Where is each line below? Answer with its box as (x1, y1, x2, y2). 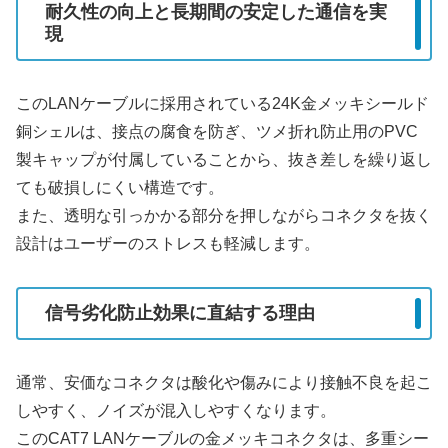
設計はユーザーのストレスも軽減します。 (16, 234, 320, 252)
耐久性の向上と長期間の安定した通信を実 (45, 2, 387, 23)
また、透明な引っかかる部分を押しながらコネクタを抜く (16, 206, 432, 224)
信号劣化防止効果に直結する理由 (45, 303, 315, 324)
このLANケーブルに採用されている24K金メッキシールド (16, 94, 429, 112)
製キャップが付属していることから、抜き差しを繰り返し (16, 150, 432, 168)
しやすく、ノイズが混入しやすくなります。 (16, 401, 336, 419)
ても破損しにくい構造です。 (16, 178, 224, 196)
